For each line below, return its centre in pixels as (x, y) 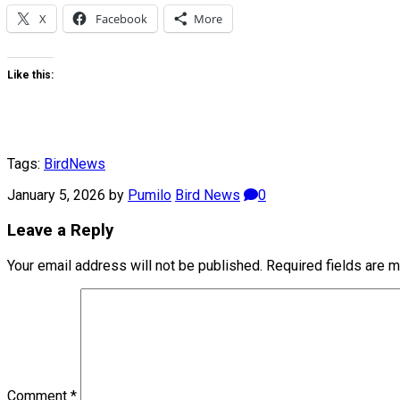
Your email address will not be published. (135, 265)
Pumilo (150, 196)
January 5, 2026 (56, 196)
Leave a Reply (60, 230)
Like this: (30, 75)
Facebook (121, 19)
